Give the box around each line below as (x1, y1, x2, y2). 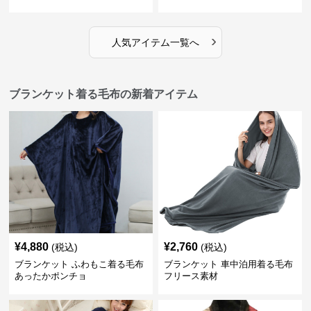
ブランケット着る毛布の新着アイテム (9, 88, 199, 100)
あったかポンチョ (15, 271, 87, 281)
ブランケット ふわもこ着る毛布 (15, 259, 144, 269)
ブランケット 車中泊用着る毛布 (163, 259, 293, 269)
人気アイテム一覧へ (111, 37, 199, 48)
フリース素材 (163, 271, 218, 281)
